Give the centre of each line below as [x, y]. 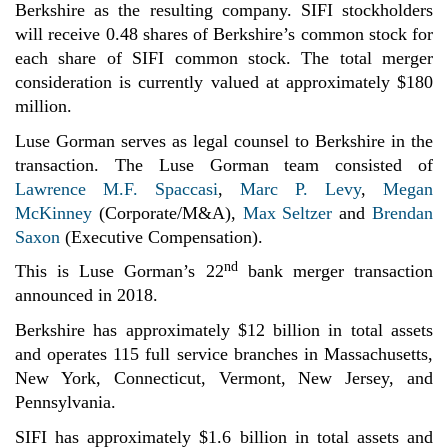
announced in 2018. [86, 295]
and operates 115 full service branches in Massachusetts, [224, 353]
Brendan [403, 212]
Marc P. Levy [300, 188]
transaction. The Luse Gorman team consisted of [224, 164]
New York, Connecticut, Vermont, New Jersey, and [224, 377]
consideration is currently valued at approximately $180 [224, 82]
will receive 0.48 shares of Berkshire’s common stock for [224, 34]
